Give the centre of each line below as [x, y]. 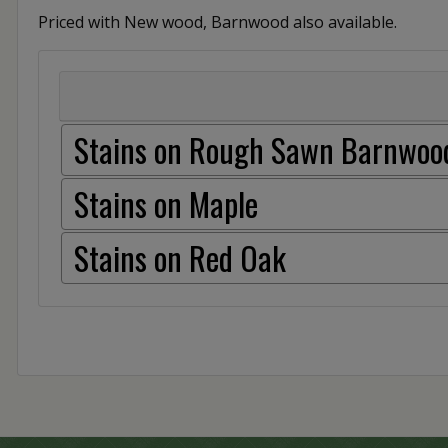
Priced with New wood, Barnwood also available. [217, 21]
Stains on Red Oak [180, 257]
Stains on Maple [166, 203]
